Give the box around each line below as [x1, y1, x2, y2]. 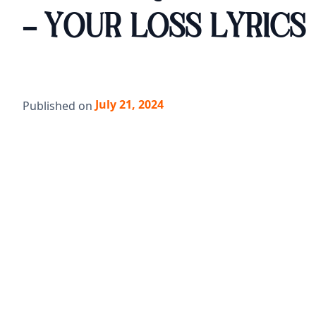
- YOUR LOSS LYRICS [23, 12, 305, 46]
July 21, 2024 [95, 97, 164, 112]
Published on [23, 98, 92, 114]
